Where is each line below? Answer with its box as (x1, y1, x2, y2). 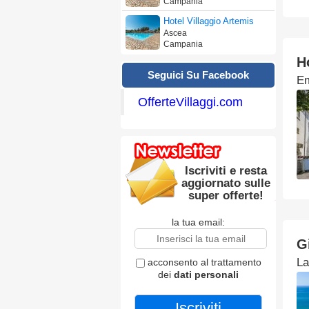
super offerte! (188, 189, 264, 202)
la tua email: (172, 217, 225, 228)
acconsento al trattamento (144, 257, 261, 268)
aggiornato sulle (181, 177, 271, 190)
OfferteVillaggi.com (138, 95, 243, 109)
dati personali (174, 269, 239, 280)
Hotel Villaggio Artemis (163, 16, 254, 26)
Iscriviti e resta (185, 164, 268, 177)
